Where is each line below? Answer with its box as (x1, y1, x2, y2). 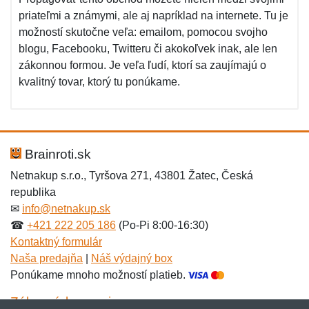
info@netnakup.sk (22, 203, 110, 215)
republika (10, 186, 56, 198)
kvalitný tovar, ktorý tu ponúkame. (19, 76, 180, 88)
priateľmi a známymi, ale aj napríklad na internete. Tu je (19, 10, 288, 21)
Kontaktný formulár (10, 236, 102, 248)
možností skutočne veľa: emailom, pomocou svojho (19, 26, 268, 38)
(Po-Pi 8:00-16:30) (116, 219, 208, 231)
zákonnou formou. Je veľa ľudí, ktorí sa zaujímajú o (19, 59, 266, 71)
